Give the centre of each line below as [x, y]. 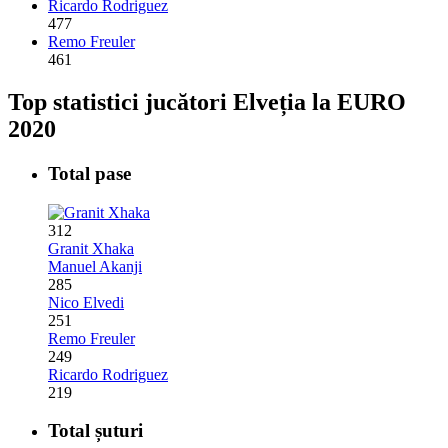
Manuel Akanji [95, 266]
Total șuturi [95, 431]
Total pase [89, 173]
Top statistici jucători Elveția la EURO [207, 102]
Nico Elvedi [86, 302]
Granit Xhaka [91, 248]
